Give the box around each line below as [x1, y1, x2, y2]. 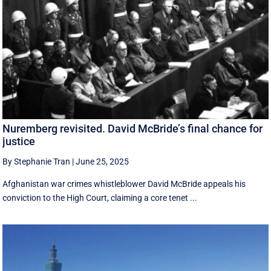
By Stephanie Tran [2, 157, 71, 167]
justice [2, 135, 36, 148]
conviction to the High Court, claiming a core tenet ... [2, 193, 198, 203]
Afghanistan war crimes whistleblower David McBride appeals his [2, 179, 246, 189]
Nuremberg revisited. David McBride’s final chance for [2, 122, 263, 135]
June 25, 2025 [76, 157, 129, 167]
